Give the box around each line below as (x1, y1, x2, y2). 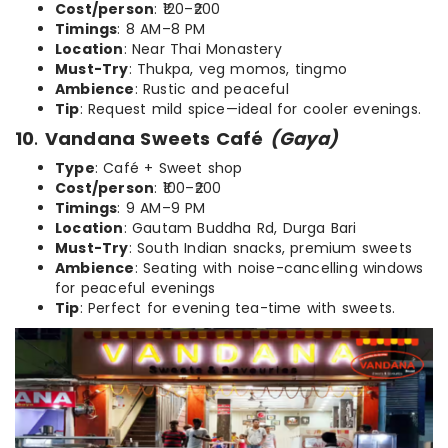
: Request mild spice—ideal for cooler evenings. (79, 99, 422, 120)
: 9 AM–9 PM (117, 198, 206, 219)
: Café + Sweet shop (94, 158, 243, 179)
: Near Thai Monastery (123, 39, 282, 60)
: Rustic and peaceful (134, 79, 289, 100)
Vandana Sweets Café (44, 126, 264, 152)
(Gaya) (269, 126, 339, 152)
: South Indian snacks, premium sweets (128, 238, 413, 259)
